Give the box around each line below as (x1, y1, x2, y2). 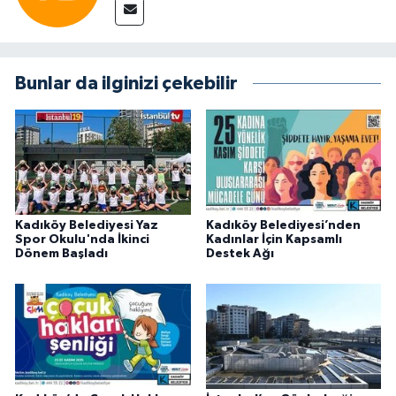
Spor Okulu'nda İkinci (15, 233, 149, 247)
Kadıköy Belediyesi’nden (205, 219, 361, 232)
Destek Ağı (205, 247, 274, 261)
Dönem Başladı (15, 247, 108, 261)
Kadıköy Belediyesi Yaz (15, 219, 158, 232)
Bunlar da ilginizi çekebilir (15, 74, 238, 94)
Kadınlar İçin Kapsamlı (205, 233, 342, 247)
